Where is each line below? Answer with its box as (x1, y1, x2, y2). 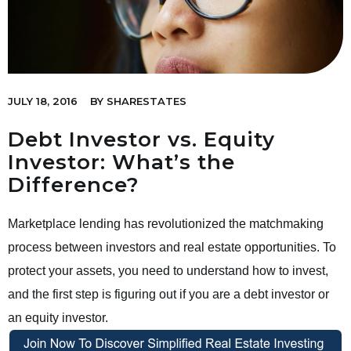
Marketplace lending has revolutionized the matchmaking (8, 216, 324, 230)
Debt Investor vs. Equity (8, 126, 275, 152)
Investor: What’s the (8, 149, 235, 175)
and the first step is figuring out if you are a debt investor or (8, 287, 329, 301)
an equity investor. (8, 310, 108, 324)
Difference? (8, 172, 139, 197)
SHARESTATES (103, 94, 186, 107)
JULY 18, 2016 (8, 94, 78, 107)
